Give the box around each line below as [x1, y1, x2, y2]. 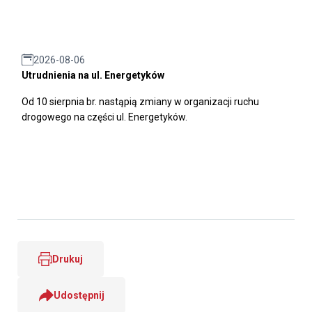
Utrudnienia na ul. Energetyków [22, 69, 164, 81]
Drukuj [52, 253, 83, 265]
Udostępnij [53, 289, 104, 301]
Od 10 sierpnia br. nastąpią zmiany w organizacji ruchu [22, 95, 259, 107]
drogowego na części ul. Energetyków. [22, 111, 187, 123]
